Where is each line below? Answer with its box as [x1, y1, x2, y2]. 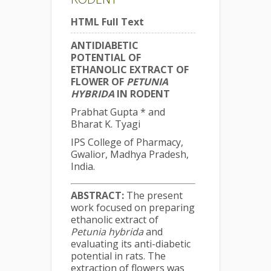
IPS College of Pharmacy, [71, 135, 183, 149]
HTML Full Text [71, 15, 144, 28]
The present [124, 189, 183, 202]
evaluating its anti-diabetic [71, 237, 191, 250]
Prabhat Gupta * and [71, 105, 165, 119]
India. [71, 160, 95, 173]
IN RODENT [114, 87, 170, 100]
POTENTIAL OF [71, 51, 141, 64]
